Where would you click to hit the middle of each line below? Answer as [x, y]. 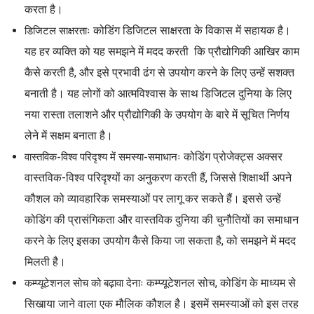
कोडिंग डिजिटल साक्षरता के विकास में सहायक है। [191, 30]
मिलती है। [45, 261]
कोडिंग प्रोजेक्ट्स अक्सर [232, 156]
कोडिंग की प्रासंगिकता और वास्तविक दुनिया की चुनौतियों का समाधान [162, 219]
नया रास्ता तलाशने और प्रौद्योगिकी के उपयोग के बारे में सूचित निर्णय [157, 114]
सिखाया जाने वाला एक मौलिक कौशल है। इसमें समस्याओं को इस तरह [162, 303]
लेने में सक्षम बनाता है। [69, 135]
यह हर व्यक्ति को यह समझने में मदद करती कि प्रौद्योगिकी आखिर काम [162, 51]
